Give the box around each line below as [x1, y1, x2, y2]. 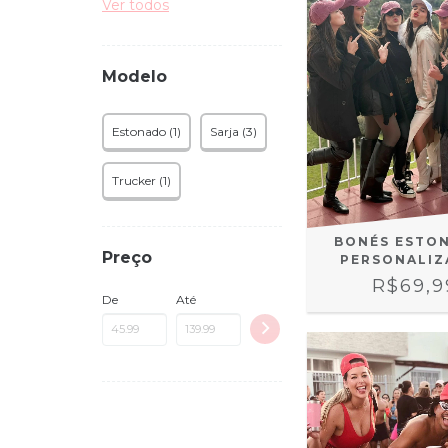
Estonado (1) [112, 124, 181, 139]
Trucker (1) [112, 173, 171, 188]
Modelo [102, 67, 167, 86]
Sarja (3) [210, 124, 257, 139]
